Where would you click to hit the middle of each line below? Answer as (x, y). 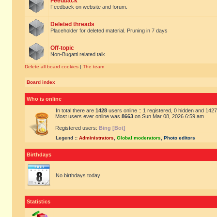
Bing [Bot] (112, 128)
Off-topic (62, 48)
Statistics (39, 201)
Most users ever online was (88, 116)
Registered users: (77, 128)
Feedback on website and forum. (89, 7)
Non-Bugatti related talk (78, 54)
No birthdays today (78, 175)
